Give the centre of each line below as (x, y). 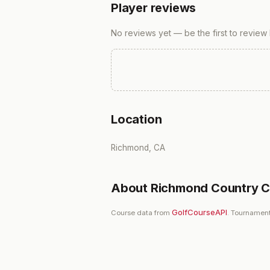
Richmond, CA (138, 148)
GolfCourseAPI (199, 212)
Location (137, 119)
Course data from (141, 213)
